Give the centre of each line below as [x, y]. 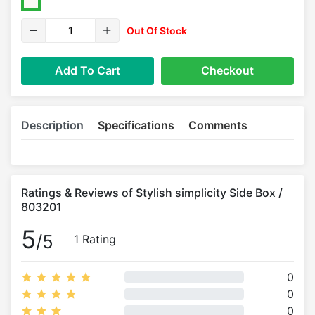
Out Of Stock [157, 31]
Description [52, 125]
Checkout [227, 70]
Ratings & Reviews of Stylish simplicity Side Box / [152, 193]
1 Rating [95, 239]
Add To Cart [109, 70]
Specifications [136, 125]
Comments [218, 125]
